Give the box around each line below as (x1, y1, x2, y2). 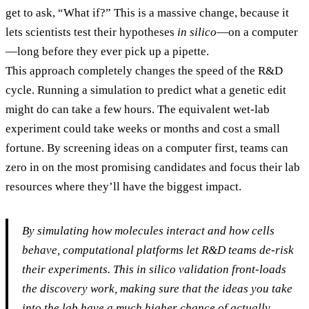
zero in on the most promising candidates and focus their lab (6, 161, 300, 175)
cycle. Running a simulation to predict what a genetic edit (6, 83, 286, 97)
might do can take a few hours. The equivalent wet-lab (6, 103, 270, 117)
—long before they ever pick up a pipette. (6, 45, 209, 59)
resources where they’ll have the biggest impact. (6, 180, 241, 194)
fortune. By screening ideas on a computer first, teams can (6, 141, 288, 155)
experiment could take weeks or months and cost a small (6, 122, 280, 136)
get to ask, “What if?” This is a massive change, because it (6, 6, 289, 20)
